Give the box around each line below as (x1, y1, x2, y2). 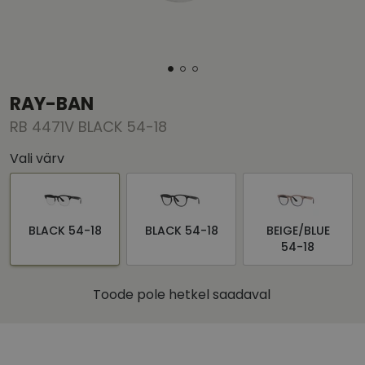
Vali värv (10, 149, 64, 169)
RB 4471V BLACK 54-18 (10, 117, 167, 138)
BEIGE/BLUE (266, 222, 330, 240)
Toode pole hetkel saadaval (92, 285, 270, 305)
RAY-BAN (10, 91, 94, 117)
